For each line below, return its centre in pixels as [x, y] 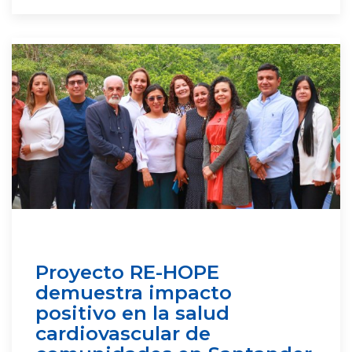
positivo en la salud [132, 313]
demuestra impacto [134, 292]
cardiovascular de [123, 333]
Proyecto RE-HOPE [127, 272]
